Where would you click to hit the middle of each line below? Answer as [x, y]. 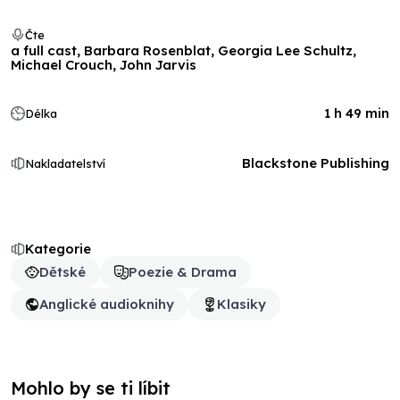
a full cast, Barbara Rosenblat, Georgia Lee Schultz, [183, 50]
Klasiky [242, 304]
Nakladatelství [65, 163]
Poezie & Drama [183, 272]
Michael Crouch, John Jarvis [104, 65]
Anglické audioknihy [107, 304]
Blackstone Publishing [316, 163]
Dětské [62, 272]
